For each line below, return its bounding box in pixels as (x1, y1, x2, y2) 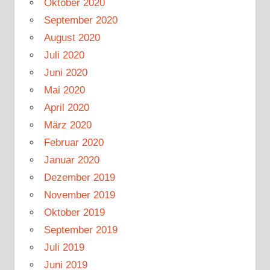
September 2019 (43, 224, 118, 236)
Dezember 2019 (43, 171, 115, 183)
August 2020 (43, 31, 100, 43)
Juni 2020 (43, 66, 87, 78)
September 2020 (43, 14, 118, 26)
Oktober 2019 (43, 206, 105, 218)
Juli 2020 (43, 49, 84, 61)
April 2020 (43, 101, 89, 113)
